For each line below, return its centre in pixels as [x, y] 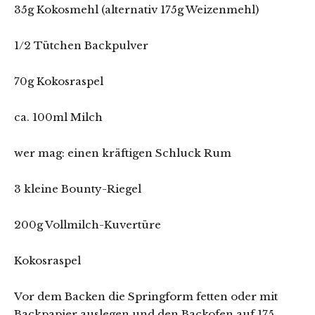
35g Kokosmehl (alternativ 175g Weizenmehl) [136, 9]
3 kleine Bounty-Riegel [78, 188]
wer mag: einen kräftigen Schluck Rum [123, 153]
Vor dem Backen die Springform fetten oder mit [146, 296]
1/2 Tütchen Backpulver [81, 45]
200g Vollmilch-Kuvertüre [88, 224]
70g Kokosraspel [59, 81]
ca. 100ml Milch [58, 117]
